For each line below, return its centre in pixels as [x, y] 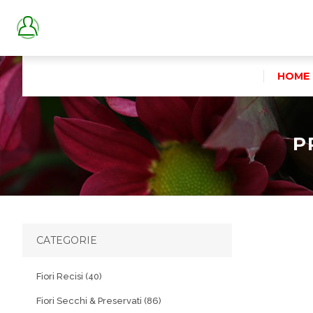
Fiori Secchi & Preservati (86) [99, 301]
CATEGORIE [67, 240]
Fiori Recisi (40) [69, 276]
